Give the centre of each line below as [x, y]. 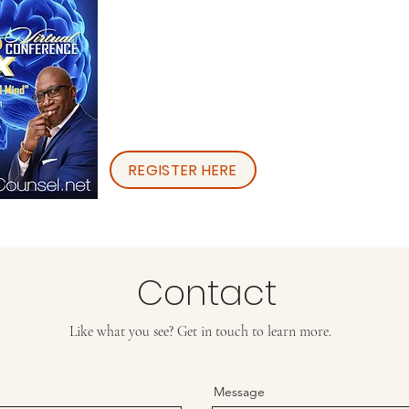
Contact [207, 293]
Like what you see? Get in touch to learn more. [200, 331]
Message [239, 392]
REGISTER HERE [183, 170]
